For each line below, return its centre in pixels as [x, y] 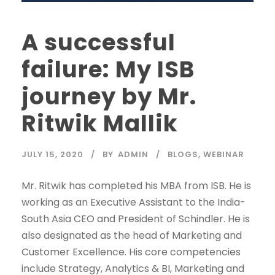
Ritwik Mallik [100, 123]
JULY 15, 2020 [52, 154]
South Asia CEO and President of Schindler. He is [136, 219]
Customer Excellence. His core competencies [131, 252]
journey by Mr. [109, 96]
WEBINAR [224, 154]
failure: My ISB [108, 69]
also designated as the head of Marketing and [132, 235]
